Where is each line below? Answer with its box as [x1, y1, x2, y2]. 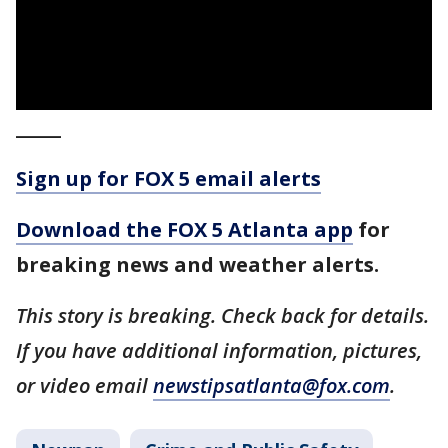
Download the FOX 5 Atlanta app [16, 216, 353, 243]
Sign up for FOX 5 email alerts [16, 165, 321, 192]
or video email [16, 372, 153, 399]
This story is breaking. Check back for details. [16, 302, 429, 329]
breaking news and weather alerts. [16, 251, 379, 278]
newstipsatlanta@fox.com [153, 372, 390, 399]
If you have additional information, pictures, [16, 337, 422, 364]
